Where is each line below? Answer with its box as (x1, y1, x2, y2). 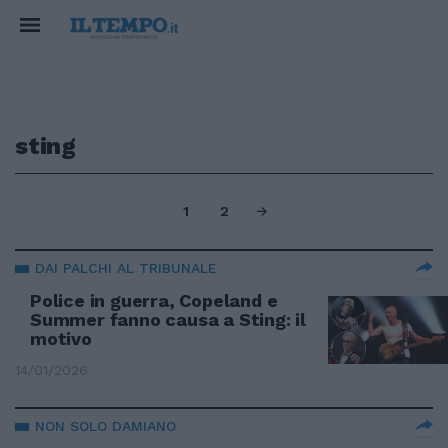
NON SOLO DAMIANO (35, 418, 176, 434)
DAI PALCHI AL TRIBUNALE (35, 260, 217, 276)
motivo (30, 328, 92, 349)
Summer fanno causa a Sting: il (30, 309, 307, 330)
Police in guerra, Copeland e (30, 290, 278, 311)
